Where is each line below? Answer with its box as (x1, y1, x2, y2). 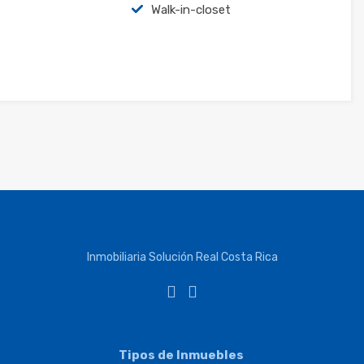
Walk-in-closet (150, 2, 231, 17)
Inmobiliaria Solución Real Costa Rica (86, 250, 278, 264)
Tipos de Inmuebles (119, 348, 245, 362)
